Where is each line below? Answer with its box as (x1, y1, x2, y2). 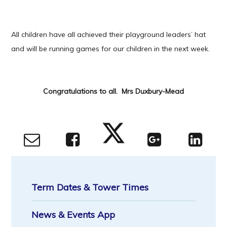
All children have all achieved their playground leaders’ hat (11, 30, 206, 40)
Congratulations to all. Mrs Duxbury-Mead (43, 87, 184, 96)
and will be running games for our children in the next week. (11, 44, 210, 54)
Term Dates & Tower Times (31, 181, 149, 193)
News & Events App (31, 208, 116, 220)
